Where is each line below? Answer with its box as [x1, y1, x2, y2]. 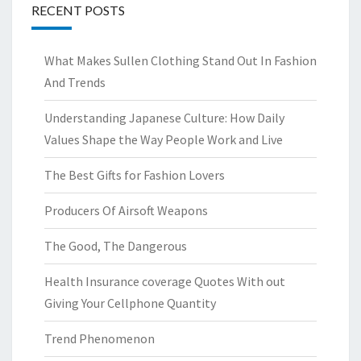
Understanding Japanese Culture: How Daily [44, 109, 284, 126]
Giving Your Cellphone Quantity [44, 294, 216, 311]
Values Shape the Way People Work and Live [44, 131, 283, 147]
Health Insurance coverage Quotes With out [44, 272, 285, 289]
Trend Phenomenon [44, 330, 155, 346]
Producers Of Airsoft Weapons [44, 201, 208, 218]
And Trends [44, 73, 106, 90]
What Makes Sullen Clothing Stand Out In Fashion [44, 52, 317, 68]
